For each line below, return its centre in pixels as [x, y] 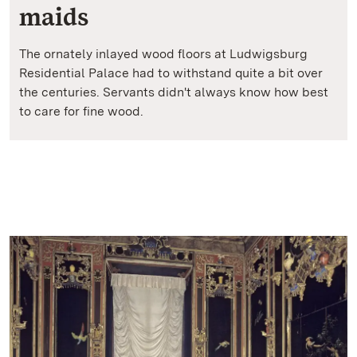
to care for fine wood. [81, 111]
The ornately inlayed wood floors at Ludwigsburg [163, 53]
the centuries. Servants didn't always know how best [174, 92]
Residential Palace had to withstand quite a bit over [171, 73]
